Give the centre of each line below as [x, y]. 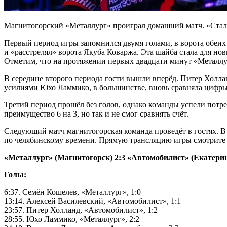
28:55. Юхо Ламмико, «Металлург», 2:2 [72, 219]
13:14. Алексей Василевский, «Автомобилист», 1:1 [92, 201]
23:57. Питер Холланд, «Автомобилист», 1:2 [81, 210]
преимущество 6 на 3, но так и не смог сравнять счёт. [96, 113]
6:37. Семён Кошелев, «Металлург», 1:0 [72, 192]
